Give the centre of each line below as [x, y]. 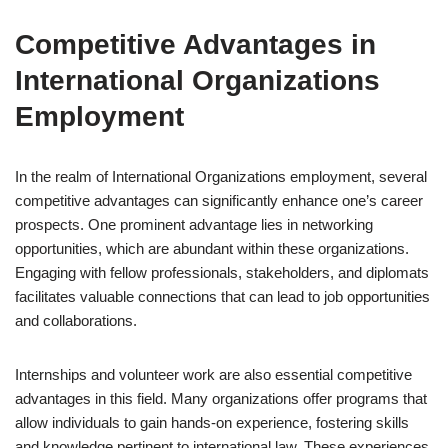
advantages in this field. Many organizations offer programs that [221, 398]
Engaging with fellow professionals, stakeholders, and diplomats [222, 272]
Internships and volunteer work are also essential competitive [213, 374]
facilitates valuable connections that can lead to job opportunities [222, 296]
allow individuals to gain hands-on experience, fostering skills [212, 422]
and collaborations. [76, 320]
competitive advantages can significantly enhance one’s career [219, 200]
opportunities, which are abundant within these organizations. [212, 248]
